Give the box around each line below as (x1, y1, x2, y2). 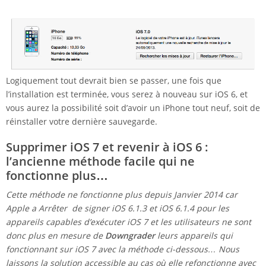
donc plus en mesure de (6, 230, 105, 242)
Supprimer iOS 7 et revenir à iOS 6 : (6, 139, 208, 156)
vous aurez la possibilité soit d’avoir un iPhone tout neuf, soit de (6, 102, 260, 114)
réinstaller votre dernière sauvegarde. (6, 116, 157, 128)
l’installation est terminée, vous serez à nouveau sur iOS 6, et (6, 88, 248, 100)
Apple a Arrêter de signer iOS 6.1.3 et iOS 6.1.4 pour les (6, 202, 229, 214)
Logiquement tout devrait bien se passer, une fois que (6, 75, 221, 87)
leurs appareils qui (157, 230, 233, 242)
